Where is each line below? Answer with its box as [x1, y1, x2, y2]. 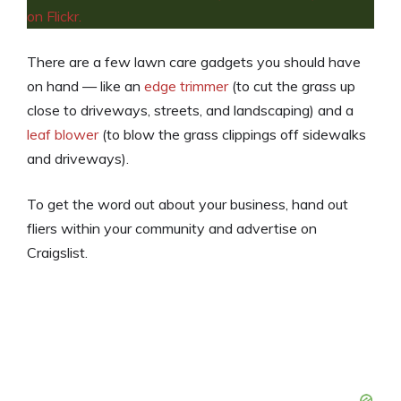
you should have [253, 53, 361, 72]
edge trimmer [144, 77, 228, 96]
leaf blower [27, 125, 98, 144]
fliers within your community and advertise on [27, 219, 317, 238]
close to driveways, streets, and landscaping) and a [27, 101, 354, 120]
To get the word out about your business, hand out [27, 195, 348, 214]
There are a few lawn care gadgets [27, 53, 253, 72]
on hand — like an [27, 77, 144, 96]
